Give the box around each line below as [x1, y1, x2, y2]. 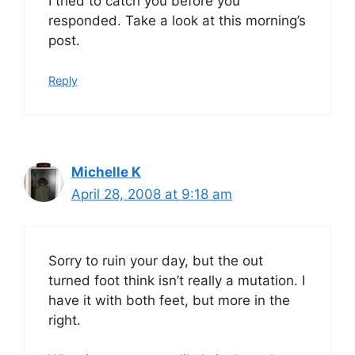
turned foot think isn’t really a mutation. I [48, 272, 305, 288]
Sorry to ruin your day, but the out [48, 252, 263, 269]
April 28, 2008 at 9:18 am [71, 186, 232, 202]
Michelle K [71, 164, 141, 180]
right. [48, 311, 81, 328]
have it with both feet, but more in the [48, 292, 290, 308]
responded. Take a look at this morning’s [48, 12, 306, 29]
